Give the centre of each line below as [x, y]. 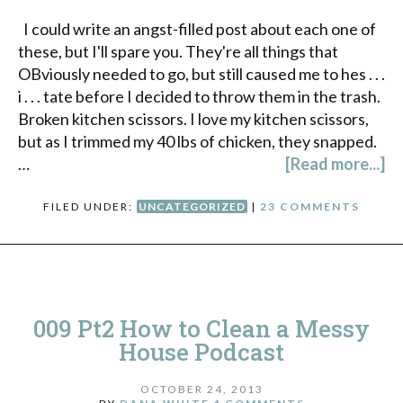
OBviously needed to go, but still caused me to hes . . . [201, 73]
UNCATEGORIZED [192, 206]
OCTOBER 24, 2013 [201, 390]
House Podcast [201, 351]
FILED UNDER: [90, 206]
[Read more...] [335, 163]
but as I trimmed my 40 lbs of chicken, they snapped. [197, 141]
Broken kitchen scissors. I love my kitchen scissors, [193, 118]
